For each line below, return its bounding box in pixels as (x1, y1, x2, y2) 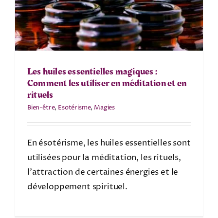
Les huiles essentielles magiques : (27, 64, 157, 79)
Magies (94, 103, 115, 112)
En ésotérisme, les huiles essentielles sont (27, 137, 191, 149)
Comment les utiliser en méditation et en (27, 75, 186, 91)
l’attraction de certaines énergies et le (27, 166, 179, 178)
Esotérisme (58, 103, 91, 112)
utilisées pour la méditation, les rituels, (27, 151, 181, 163)
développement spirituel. (27, 181, 127, 193)
